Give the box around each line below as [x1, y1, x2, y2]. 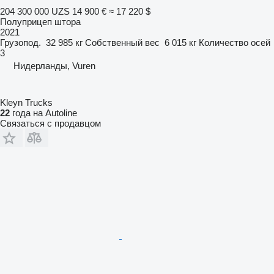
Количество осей [199, 37, 270, 48]
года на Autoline [10, 107, 77, 118]
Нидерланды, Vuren [13, 60, 95, 71]
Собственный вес [85, 37, 160, 48]
